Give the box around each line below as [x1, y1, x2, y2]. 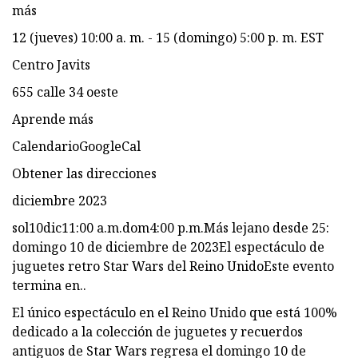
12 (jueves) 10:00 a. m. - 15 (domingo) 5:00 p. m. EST [12, 28, 324, 46]
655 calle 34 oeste [12, 82, 118, 101]
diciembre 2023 [12, 191, 107, 209]
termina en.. [12, 276, 86, 294]
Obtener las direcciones [12, 164, 157, 182]
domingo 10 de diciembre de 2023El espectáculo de [12, 237, 324, 256]
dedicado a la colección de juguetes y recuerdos [12, 322, 303, 340]
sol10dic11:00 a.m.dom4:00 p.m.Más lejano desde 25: [12, 218, 329, 237]
